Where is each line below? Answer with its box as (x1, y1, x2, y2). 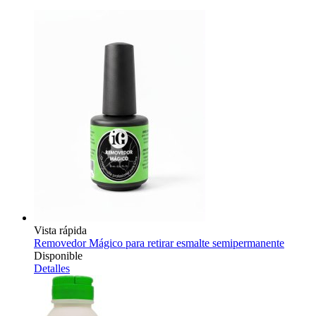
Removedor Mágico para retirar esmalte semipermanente (34, 237, 284, 250)
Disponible (34, 250, 83, 262)
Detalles (34, 262, 70, 275)
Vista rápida (34, 224, 87, 237)
